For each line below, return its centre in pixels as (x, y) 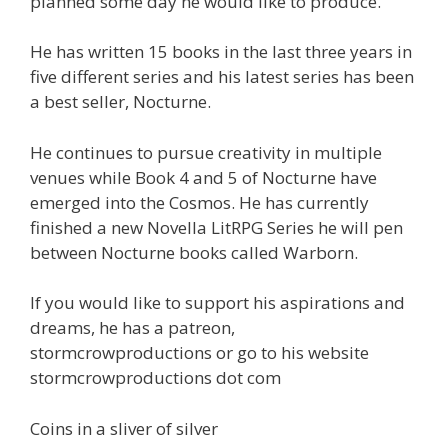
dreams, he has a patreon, (132, 328)
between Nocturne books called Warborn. (194, 252)
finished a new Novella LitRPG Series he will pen (216, 227)
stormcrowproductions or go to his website (199, 353)
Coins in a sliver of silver (124, 428)
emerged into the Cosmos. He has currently (199, 202)
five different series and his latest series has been (222, 77)
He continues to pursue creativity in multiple (206, 152)
